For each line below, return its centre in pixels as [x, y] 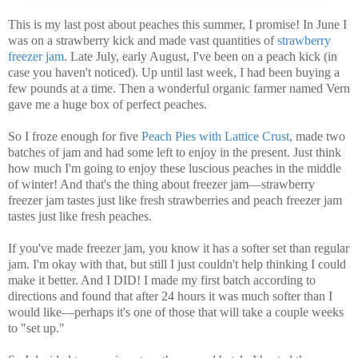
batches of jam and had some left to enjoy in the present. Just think [175, 153]
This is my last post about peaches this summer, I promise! [155, 25]
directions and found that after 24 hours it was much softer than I [170, 296]
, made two [317, 137]
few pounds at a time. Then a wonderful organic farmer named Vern [179, 89]
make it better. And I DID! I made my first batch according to [162, 280]
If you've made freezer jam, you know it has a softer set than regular [179, 249]
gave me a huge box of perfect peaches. [107, 105]
